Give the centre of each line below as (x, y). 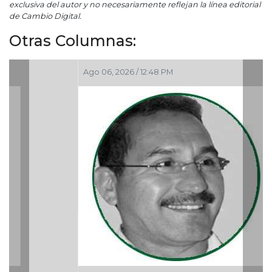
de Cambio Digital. (45, 16)
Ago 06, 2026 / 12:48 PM (59, 72)
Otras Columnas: (73, 41)
